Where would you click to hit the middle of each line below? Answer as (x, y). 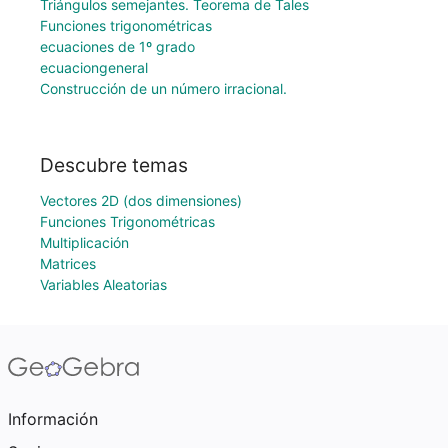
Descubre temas (114, 165)
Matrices (68, 263)
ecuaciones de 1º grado (117, 47)
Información (53, 419)
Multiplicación (84, 242)
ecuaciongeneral (94, 68)
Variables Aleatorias (103, 284)
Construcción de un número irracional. (163, 89)
